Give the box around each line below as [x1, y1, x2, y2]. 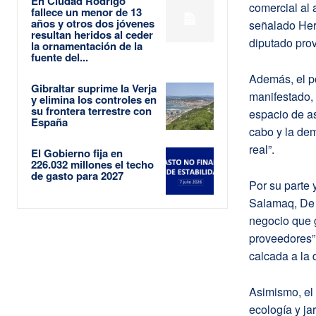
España [31, 114, 68, 130]
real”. [248, 140, 274, 157]
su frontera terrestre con [31, 102, 152, 119]
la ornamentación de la [31, 37, 142, 54]
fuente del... [31, 49, 88, 65]
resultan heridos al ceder [31, 26, 153, 42]
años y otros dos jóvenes [31, 15, 154, 31]
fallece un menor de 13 [31, 4, 142, 20]
